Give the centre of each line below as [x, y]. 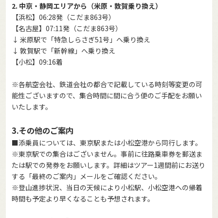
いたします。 [32, 107]
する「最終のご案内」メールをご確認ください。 [87, 176]
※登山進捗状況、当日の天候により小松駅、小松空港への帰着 [107, 188]
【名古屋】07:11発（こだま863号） [67, 28]
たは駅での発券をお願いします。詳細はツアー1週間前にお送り [109, 165]
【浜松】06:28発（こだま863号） [64, 17]
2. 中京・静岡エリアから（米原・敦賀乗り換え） [87, 6]
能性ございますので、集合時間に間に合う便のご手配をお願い [107, 96]
